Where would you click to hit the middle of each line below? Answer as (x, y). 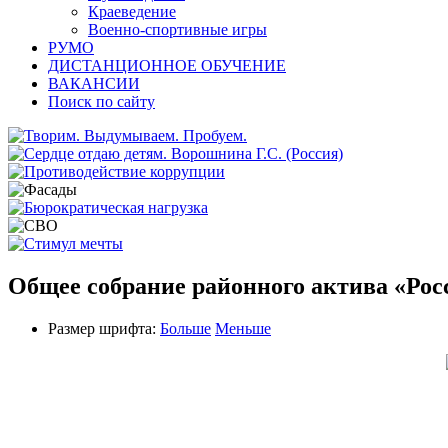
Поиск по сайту (101, 101)
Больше (185, 328)
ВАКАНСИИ (94, 83)
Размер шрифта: (102, 328)
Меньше (243, 328)
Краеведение (132, 11)
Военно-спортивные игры (177, 29)
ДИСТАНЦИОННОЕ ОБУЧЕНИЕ (167, 65)
